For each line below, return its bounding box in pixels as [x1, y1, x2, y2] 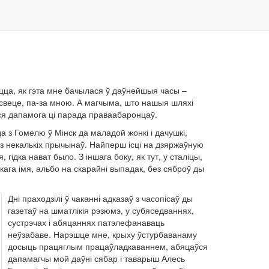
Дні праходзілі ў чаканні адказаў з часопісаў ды [7, 192, 193, 204]
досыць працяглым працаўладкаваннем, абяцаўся [7, 240, 208, 252]
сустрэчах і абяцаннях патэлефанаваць [7, 216, 165, 228]
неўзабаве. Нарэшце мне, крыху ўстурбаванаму [7, 228, 197, 240]
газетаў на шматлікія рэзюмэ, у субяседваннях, [7, 204, 194, 216]
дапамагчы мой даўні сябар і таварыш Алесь [7, 252, 185, 264]
